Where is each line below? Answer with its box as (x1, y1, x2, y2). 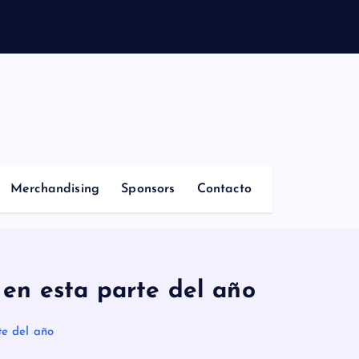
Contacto (196, 163, 252, 175)
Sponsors (121, 163, 175, 175)
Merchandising (10, 163, 100, 175)
